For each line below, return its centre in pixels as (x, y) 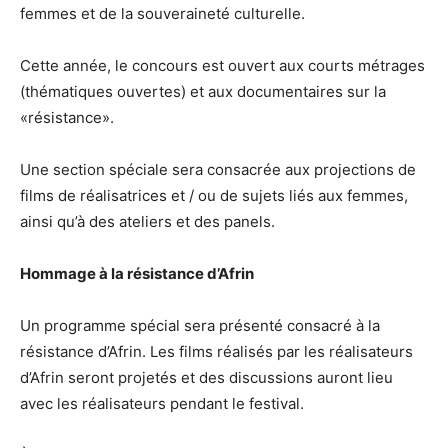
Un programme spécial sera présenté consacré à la (200, 326)
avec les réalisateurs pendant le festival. (162, 404)
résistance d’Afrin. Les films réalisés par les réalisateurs (216, 352)
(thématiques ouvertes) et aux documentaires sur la (203, 92)
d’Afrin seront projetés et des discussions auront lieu (206, 378)
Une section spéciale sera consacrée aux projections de (218, 170)
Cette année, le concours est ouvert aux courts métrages (222, 66)
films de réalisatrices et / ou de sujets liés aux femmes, (214, 196)
